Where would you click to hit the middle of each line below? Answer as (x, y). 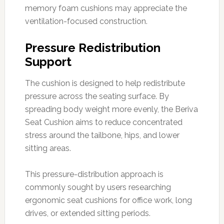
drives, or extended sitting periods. (87, 213)
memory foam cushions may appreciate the (106, 8)
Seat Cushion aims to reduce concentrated (103, 122)
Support (48, 61)
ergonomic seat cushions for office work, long (108, 200)
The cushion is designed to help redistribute (105, 83)
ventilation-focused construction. (86, 21)
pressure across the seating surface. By (97, 96)
